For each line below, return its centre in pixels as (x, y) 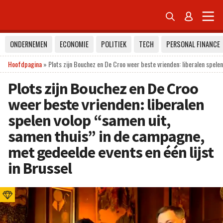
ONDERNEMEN (29, 44)
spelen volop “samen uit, (89, 120)
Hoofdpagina (25, 64)
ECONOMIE (74, 44)
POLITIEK (114, 44)
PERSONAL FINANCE (193, 44)
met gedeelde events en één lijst (111, 152)
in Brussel (40, 168)
